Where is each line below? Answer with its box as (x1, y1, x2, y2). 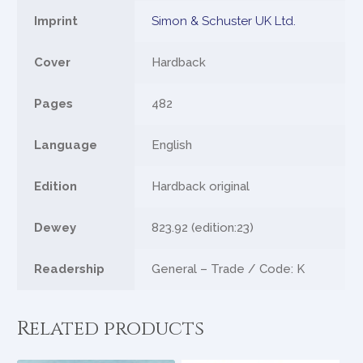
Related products (17, 315, 205, 343)
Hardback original (152, 178, 250, 194)
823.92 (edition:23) (152, 220, 254, 235)
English (152, 137, 193, 152)
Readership (34, 261, 105, 276)
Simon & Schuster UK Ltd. (152, 13, 297, 28)
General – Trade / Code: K (152, 261, 305, 276)
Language (34, 137, 98, 152)
